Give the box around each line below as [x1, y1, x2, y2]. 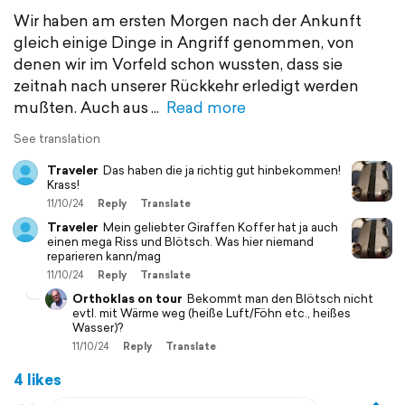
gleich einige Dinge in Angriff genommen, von [14, 31, 354, 53]
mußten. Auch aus [14, 96, 148, 118]
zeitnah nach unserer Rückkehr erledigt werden [14, 74, 359, 97]
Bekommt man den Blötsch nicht [187, 290, 373, 307]
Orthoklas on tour [72, 290, 183, 307]
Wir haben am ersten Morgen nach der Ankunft [14, 9, 362, 32]
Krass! [47, 176, 80, 193]
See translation [14, 130, 100, 147]
